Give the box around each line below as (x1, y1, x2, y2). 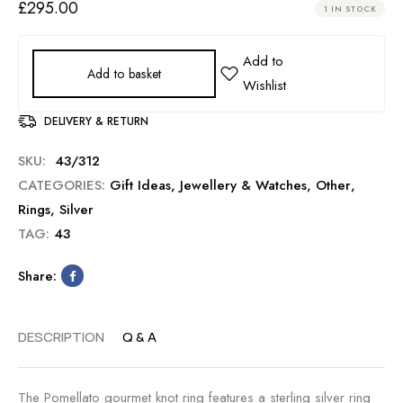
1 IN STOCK (324, 2, 376, 14)
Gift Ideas (110, 175, 171, 195)
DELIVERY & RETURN (44, 112, 148, 130)
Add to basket (86, 64, 162, 83)
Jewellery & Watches (180, 175, 307, 195)
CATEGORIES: (18, 175, 105, 195)
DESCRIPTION (18, 327, 104, 346)
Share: (18, 265, 57, 286)
